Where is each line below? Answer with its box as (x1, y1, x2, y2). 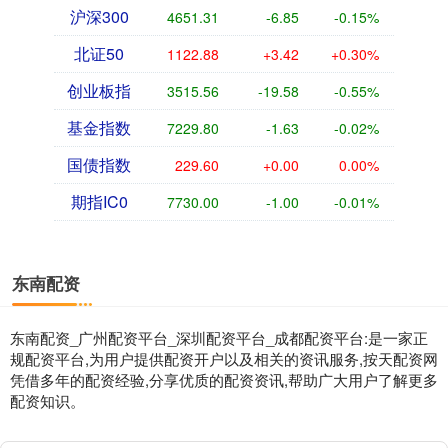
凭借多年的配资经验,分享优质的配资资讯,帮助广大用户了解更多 (10, 369, 438, 391)
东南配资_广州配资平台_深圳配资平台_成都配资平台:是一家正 (10, 327, 428, 349)
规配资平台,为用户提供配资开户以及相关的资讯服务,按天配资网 (10, 348, 438, 370)
